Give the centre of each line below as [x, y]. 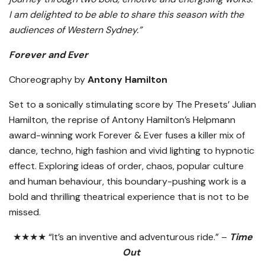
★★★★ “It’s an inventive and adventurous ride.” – [121, 237]
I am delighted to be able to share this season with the [126, 15]
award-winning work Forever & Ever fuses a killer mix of [127, 135]
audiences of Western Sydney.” [77, 30]
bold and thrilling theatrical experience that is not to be [129, 197]
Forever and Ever [50, 55]
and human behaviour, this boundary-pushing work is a [127, 182]
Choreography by [47, 80]
